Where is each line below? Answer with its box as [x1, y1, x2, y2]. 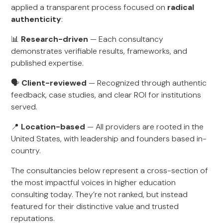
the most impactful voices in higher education [11, 177, 176, 188]
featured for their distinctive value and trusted [11, 201, 179, 212]
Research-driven [21, 34, 89, 44]
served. [11, 102, 38, 112]
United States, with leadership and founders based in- [11, 133, 207, 144]
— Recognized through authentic [87, 78, 207, 88]
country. [11, 145, 41, 156]
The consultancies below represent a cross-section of [11, 165, 209, 176]
